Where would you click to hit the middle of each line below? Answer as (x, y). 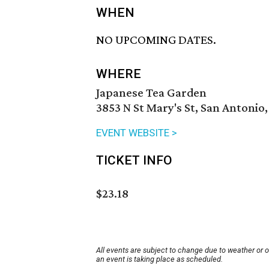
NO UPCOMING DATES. (156, 40)
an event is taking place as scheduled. (159, 259)
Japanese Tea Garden (151, 93)
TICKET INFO (134, 161)
